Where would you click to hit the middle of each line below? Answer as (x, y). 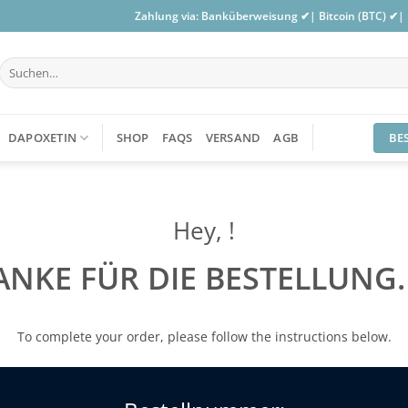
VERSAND (233, 138)
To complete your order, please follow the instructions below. (204, 337)
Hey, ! (204, 231)
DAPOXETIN (42, 138)
